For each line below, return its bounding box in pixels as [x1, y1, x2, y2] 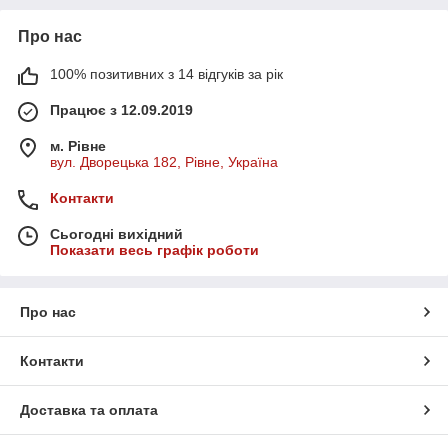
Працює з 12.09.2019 [50, 102, 193, 119]
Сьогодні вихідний [50, 226, 183, 243]
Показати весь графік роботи [50, 242, 259, 259]
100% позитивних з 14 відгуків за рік [50, 66, 283, 83]
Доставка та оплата [20, 402, 158, 419]
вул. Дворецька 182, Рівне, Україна [50, 154, 278, 171]
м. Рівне [50, 138, 106, 155]
